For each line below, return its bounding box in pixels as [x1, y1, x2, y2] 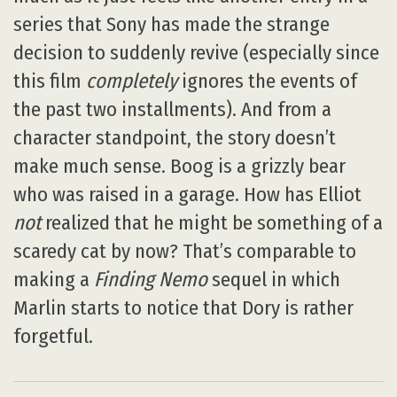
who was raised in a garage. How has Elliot [13, 183, 362, 207]
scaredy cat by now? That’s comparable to [13, 239, 356, 264]
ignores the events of [177, 69, 357, 94]
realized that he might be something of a [41, 211, 383, 236]
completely [86, 69, 177, 94]
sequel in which [207, 268, 340, 292]
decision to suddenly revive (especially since [13, 41, 379, 66]
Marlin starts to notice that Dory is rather [13, 296, 354, 321]
